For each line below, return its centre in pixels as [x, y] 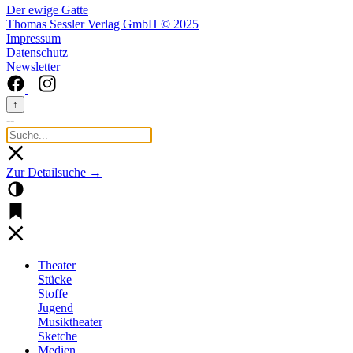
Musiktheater [70, 321]
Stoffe [53, 293]
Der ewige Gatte [47, 9]
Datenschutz [37, 52]
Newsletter [33, 66]
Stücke [55, 279]
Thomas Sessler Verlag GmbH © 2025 [102, 24]
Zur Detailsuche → [54, 172]
